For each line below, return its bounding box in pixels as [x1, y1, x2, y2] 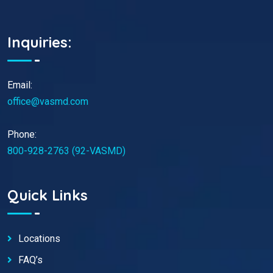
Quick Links [7, 186, 88, 205]
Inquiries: [7, 32, 72, 51]
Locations [18, 233, 60, 245]
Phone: [7, 128, 37, 140]
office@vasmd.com [7, 95, 88, 107]
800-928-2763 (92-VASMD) [7, 144, 126, 157]
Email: [7, 79, 32, 91]
